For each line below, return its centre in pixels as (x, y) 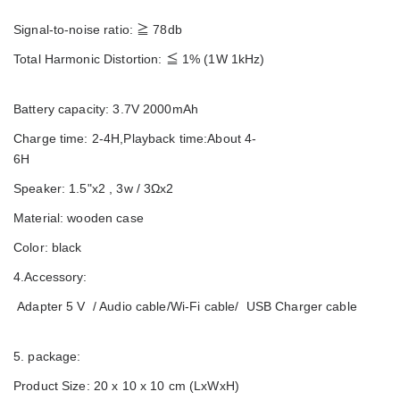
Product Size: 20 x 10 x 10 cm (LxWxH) (129, 385)
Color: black (140, 247)
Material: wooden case (182, 217)
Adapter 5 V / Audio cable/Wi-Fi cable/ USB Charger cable (195, 306)
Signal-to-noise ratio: (75, 29)
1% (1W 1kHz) (221, 58)
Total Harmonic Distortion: (90, 58)
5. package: (145, 356)
